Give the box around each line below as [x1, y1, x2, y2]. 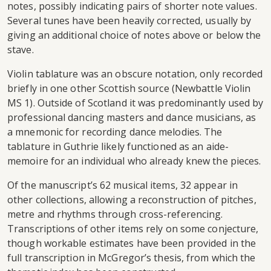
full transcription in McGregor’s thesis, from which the [7, 251, 256, 265]
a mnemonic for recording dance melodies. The [7, 125, 223, 139]
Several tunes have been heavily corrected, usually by [7, 14, 252, 28]
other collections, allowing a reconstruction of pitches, [7, 193, 256, 207]
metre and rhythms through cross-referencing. [7, 207, 223, 221]
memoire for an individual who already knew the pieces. [7, 154, 261, 168]
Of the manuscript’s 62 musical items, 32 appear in [7, 178, 238, 192]
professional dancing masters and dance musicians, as [7, 111, 256, 125]
